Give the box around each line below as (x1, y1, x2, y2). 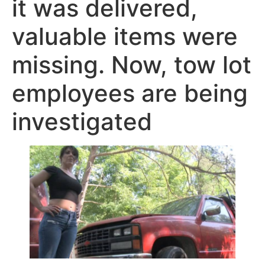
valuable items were (12, 22, 238, 51)
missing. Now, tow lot (12, 50, 251, 79)
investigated (12, 107, 152, 136)
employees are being (12, 79, 248, 108)
